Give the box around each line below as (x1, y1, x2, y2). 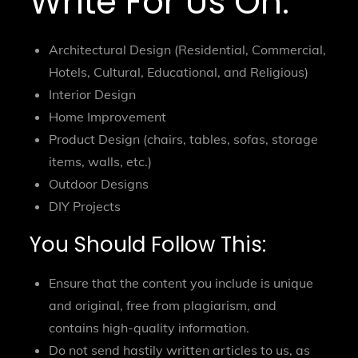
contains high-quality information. (49, 319, 250, 336)
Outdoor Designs (49, 175, 149, 192)
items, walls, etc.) (49, 153, 153, 169)
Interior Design (49, 86, 137, 102)
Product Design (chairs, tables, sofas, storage (49, 130, 319, 147)
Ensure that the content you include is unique (49, 274, 314, 291)
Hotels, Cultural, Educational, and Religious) (49, 63, 309, 80)
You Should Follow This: (30, 229, 267, 259)
